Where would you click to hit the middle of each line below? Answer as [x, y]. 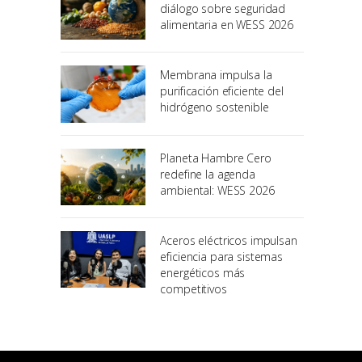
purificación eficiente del [222, 91]
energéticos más [203, 272]
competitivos [194, 288]
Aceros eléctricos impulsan [229, 240]
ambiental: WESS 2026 [217, 190]
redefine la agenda [208, 174]
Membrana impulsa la [216, 75]
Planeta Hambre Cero [216, 158]
